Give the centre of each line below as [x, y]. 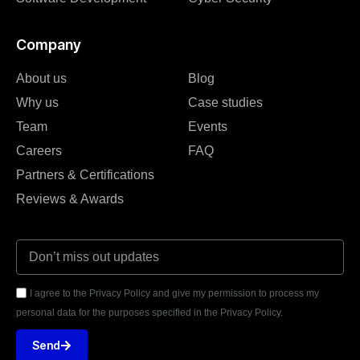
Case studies [225, 102]
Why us [37, 102]
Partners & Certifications [85, 174]
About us [41, 78]
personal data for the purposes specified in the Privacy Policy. [149, 312]
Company [49, 44]
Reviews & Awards [70, 198]
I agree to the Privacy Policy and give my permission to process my [174, 293]
